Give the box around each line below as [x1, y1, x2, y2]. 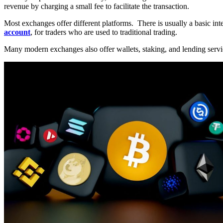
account [4, 27, 30, 36]
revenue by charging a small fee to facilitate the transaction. [4, 1, 189, 10]
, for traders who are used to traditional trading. [30, 27, 177, 36]
